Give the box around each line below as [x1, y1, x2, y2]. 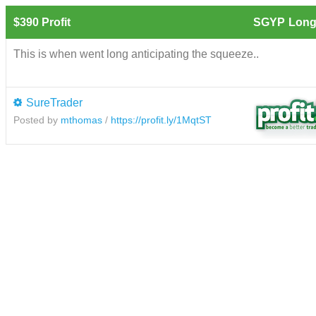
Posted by [13, 114, 61, 126]
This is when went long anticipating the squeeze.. [13, 47, 259, 60]
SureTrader [26, 96, 83, 109]
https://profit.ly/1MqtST [111, 114, 212, 126]
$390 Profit [13, 16, 71, 28]
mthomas [61, 114, 102, 126]
